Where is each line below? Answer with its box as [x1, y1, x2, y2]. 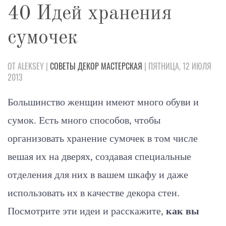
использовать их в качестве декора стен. [8, 187, 180, 198]
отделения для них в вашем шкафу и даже [8, 168, 188, 180]
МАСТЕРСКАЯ [101, 60, 142, 72]
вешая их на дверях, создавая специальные [8, 150, 191, 162]
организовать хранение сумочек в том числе [8, 132, 198, 144]
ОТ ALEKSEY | [8, 60, 50, 72]
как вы [166, 205, 199, 216]
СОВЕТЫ [50, 60, 76, 72]
